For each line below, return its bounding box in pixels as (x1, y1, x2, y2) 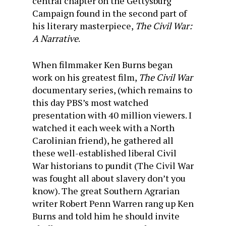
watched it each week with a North (32, 122, 175, 134)
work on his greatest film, (32, 71, 139, 83)
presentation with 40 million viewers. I (32, 109, 192, 121)
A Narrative (32, 32, 78, 44)
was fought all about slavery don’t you (32, 172, 186, 184)
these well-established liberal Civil (32, 147, 177, 159)
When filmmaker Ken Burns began (32, 59, 173, 71)
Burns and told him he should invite (32, 210, 180, 222)
